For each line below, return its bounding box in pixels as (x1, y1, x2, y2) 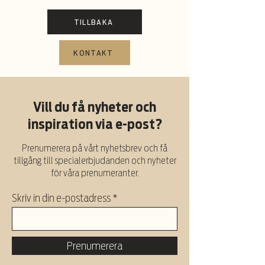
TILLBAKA (73, 17, 114, 27)
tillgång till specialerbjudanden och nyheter (13, 155, 176, 167)
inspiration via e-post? (27, 117, 162, 132)
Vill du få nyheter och (33, 99, 156, 115)
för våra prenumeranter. (50, 167, 139, 179)
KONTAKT (73, 48, 114, 57)
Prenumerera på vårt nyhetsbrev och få (22, 143, 167, 154)
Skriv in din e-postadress (12, 192, 111, 205)
